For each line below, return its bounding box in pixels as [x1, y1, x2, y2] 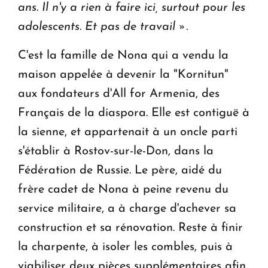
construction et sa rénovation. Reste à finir [18, 221, 243, 234]
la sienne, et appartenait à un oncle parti [18, 126, 237, 138]
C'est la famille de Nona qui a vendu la [18, 49, 229, 62]
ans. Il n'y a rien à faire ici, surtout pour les [18, 1, 245, 14]
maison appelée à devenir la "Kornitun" [18, 68, 229, 81]
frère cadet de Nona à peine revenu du [18, 183, 229, 196]
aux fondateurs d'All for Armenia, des [18, 87, 220, 100]
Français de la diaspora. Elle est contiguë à [18, 106, 249, 119]
